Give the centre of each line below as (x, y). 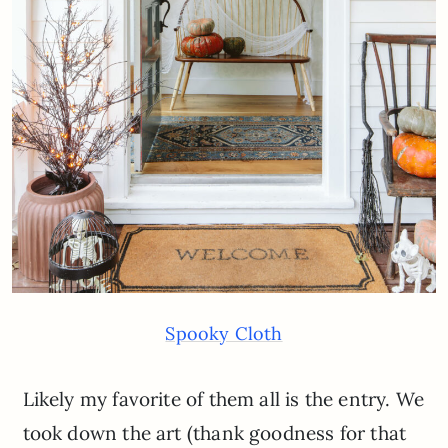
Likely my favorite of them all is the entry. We (223, 398)
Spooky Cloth (224, 333)
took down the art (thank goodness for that (214, 432)
